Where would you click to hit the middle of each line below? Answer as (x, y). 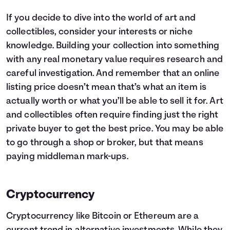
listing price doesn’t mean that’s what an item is (106, 88)
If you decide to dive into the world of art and (101, 18)
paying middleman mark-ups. (67, 157)
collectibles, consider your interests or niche (99, 32)
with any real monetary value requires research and (115, 60)
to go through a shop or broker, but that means (105, 143)
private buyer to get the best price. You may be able (115, 129)
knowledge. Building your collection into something (113, 46)
